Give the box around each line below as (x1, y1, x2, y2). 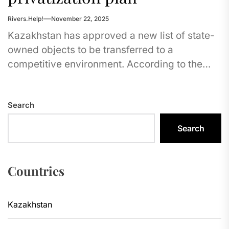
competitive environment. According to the (8, 58, 202, 70)
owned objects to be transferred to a (8, 44, 173, 56)
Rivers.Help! (8, 15, 43, 22)
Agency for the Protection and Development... (8, 73, 215, 84)
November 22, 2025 (51, 15, 109, 22)
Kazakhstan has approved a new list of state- (8, 30, 215, 41)
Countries (8, 163, 64, 179)
